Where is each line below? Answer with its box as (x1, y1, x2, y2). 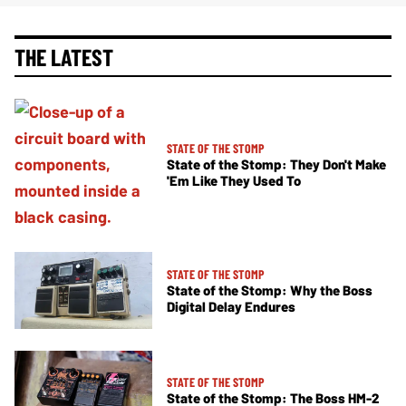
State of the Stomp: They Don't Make (167, 156, 386, 172)
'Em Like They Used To (167, 172, 301, 188)
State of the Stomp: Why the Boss (167, 282, 372, 299)
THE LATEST (14, 43, 113, 71)
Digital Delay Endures (167, 298, 295, 315)
